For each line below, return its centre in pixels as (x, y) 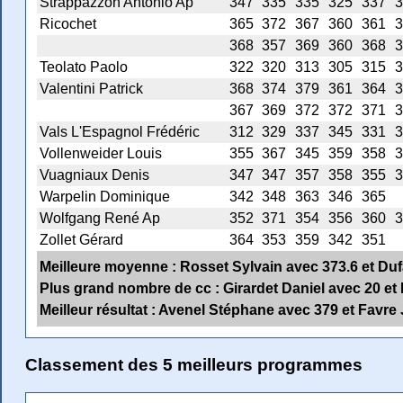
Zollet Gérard (81, 240)
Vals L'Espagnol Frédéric (120, 132)
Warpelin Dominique (105, 197)
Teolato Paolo (84, 67)
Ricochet (68, 24)
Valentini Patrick (91, 89)
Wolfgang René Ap (100, 219)
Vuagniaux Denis (94, 175)
